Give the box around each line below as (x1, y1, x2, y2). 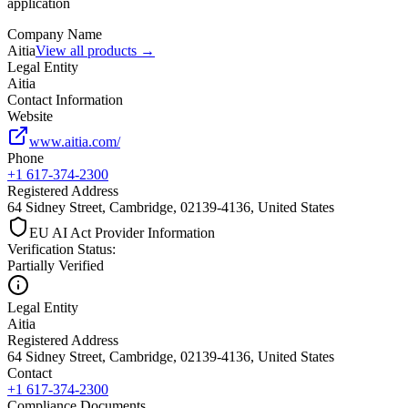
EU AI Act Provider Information (29, 224, 215, 240)
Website (7, 107, 53, 124)
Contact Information (7, 91, 123, 107)
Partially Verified (7, 257, 104, 273)
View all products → (36, 42, 155, 58)
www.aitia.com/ (29, 133, 120, 149)
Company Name (7, 25, 102, 42)
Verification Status (7, 240, 112, 257)
